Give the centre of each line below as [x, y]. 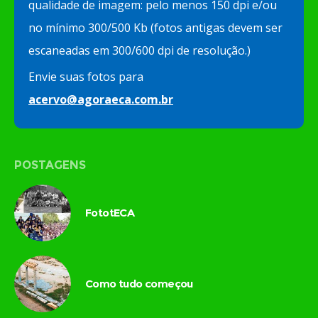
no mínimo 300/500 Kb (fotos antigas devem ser [155, 28]
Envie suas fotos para [86, 77]
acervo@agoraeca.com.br [101, 99]
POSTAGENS [50, 165]
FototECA [110, 213]
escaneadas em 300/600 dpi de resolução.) [139, 50]
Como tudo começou [139, 284]
